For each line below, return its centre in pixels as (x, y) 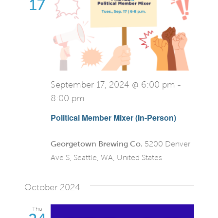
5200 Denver (167, 144)
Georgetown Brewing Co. (97, 144)
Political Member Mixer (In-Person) (113, 118)
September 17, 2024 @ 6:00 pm (113, 85)
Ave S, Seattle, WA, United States (106, 158)
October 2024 (52, 188)
